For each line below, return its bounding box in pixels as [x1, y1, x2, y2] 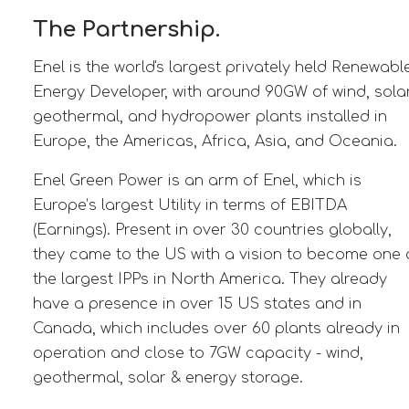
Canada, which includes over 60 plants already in [32, 320, 400, 337]
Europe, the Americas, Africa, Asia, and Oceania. [32, 132, 397, 150]
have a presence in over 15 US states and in [32, 295, 362, 312]
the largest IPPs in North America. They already [32, 270, 387, 288]
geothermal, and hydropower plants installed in [32, 108, 387, 125]
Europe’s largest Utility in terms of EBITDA [32, 196, 347, 214]
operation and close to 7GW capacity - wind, [32, 344, 363, 362]
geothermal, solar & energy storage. [32, 369, 303, 386]
